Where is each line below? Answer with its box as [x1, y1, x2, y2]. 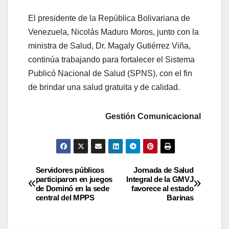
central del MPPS [35, 193, 95, 202]
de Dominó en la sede [35, 184, 109, 193]
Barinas [167, 193, 194, 202]
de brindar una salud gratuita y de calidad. [28, 83, 180, 92]
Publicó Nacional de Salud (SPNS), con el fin [28, 69, 192, 78]
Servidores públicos [35, 165, 104, 174]
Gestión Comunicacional [105, 112, 201, 121]
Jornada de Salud [133, 165, 194, 174]
